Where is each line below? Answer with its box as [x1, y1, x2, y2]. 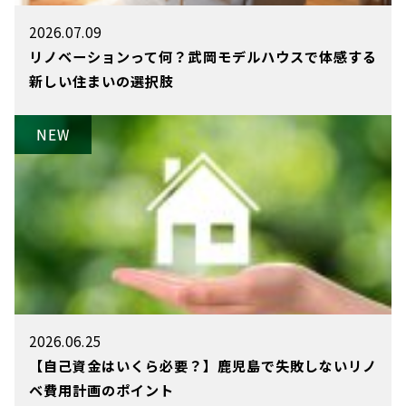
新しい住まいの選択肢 [29, 71, 174, 92]
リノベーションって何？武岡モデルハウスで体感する [29, 46, 377, 67]
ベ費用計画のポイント [29, 380, 174, 401]
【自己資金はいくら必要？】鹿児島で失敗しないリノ [29, 355, 377, 376]
